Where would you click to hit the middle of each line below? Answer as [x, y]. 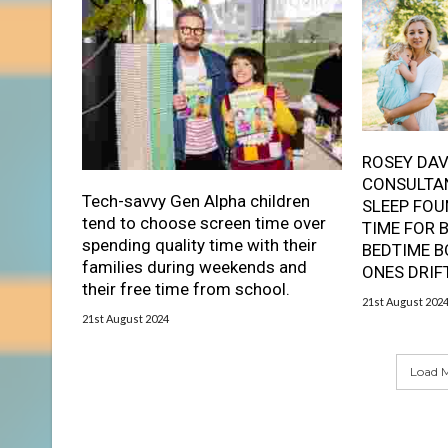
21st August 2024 [125, 318]
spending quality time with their [199, 244]
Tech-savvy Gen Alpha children [196, 200]
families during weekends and [194, 266]
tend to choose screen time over [204, 222]
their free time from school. [186, 288]
